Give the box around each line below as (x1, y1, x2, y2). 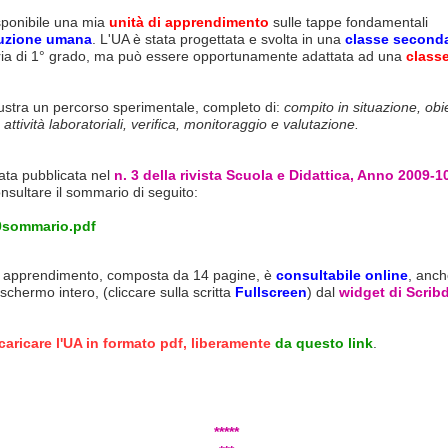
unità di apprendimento (108, 14, 269, 30)
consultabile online (275, 267, 408, 283)
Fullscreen (234, 284, 307, 300)
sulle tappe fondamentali (268, 14, 428, 30)
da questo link (274, 335, 373, 351)
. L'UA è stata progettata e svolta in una (91, 31, 345, 47)
